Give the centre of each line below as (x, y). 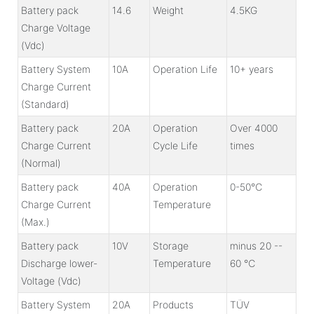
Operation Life (185, 69)
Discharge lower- (59, 263)
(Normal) (41, 163)
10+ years (252, 69)
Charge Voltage (56, 27)
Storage (171, 245)
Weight (168, 10)
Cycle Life (175, 145)
